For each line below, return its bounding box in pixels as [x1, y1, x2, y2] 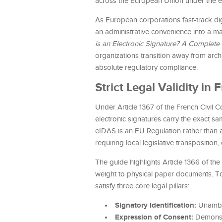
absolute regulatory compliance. [95, 63, 198, 72]
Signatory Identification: [115, 201, 196, 210]
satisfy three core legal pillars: [95, 182, 189, 190]
